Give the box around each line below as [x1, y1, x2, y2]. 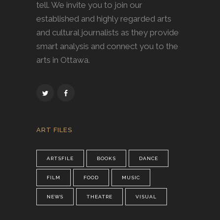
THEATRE [86, 193, 112, 199]
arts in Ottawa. [36, 55, 90, 65]
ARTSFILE [47, 155, 74, 161]
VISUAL [136, 193, 157, 199]
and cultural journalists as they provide [36, 27, 179, 37]
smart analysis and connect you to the [36, 41, 178, 51]
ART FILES [36, 126, 72, 134]
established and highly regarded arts [36, 13, 171, 24]
